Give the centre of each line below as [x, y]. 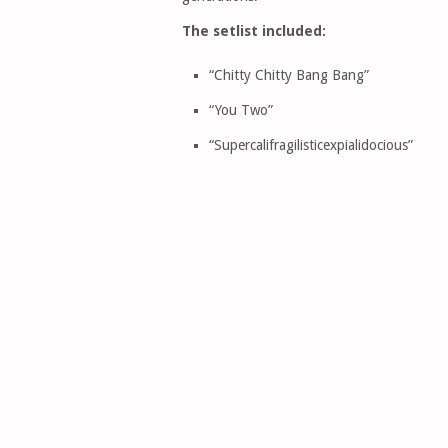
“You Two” [240, 110]
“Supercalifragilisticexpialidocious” [310, 145]
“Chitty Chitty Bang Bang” [288, 75]
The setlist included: [254, 31]
